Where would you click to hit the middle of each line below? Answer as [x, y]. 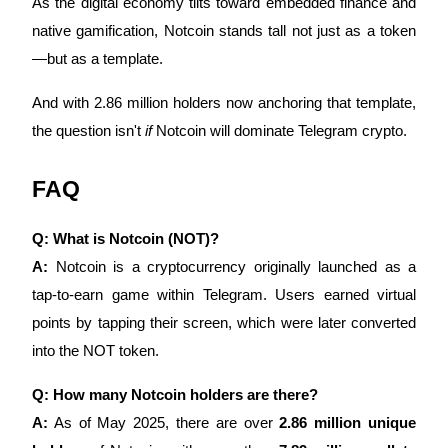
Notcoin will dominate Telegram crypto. [279, 130]
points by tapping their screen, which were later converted [224, 322]
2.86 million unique [348, 422]
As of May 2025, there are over [164, 422]
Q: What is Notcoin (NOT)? [125, 238]
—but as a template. [97, 58]
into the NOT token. [95, 350]
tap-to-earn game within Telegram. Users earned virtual [224, 294]
